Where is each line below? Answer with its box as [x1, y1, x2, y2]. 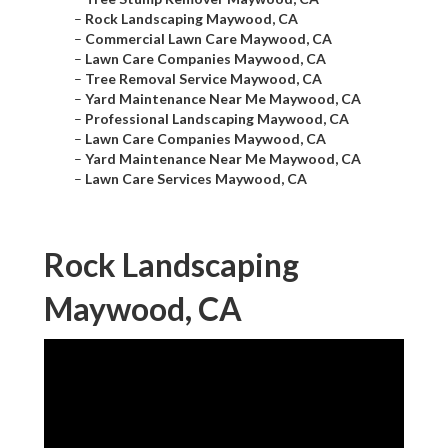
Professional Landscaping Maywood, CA [85, 110, 349, 128]
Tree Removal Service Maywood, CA [85, 70, 322, 88]
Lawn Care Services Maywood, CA [85, 170, 307, 188]
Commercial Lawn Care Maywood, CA [85, 30, 332, 48]
